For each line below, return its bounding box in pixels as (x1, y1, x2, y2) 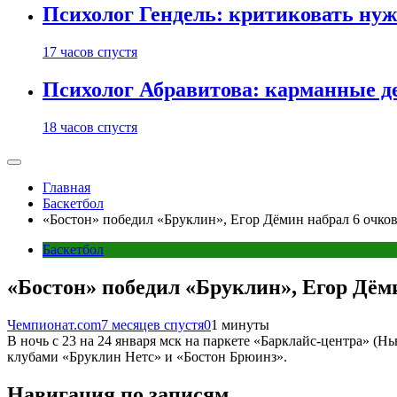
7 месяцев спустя (101, 316, 204, 332)
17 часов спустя (43, 44, 137, 60)
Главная (43, 180, 90, 195)
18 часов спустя (43, 120, 137, 135)
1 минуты (211, 316, 269, 332)
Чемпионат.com (7, 316, 101, 332)
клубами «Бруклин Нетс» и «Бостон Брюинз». (7, 348, 287, 364)
